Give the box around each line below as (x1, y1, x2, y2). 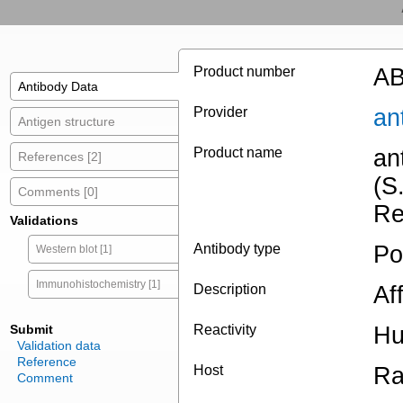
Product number (193, 64, 295, 80)
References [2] (18, 149, 102, 165)
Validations (10, 213, 78, 228)
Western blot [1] (36, 243, 112, 256)
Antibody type (193, 241, 281, 257)
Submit (10, 322, 53, 337)
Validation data (17, 338, 101, 354)
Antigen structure (18, 114, 115, 130)
